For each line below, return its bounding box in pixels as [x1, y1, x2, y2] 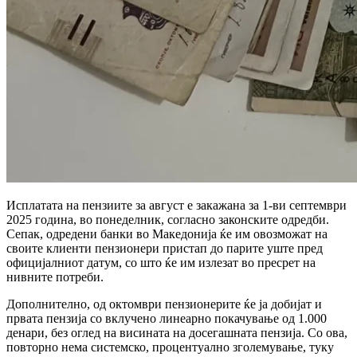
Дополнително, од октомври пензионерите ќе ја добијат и [6, 296, 322, 311]
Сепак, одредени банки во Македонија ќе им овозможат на [6, 226, 328, 241]
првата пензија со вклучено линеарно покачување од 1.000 [6, 311, 327, 325]
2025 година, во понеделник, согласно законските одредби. [6, 212, 329, 226]
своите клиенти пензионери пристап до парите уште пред [6, 241, 323, 255]
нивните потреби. [6, 269, 104, 284]
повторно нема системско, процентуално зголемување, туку [6, 339, 334, 354]
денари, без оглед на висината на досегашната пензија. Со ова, [6, 325, 347, 339]
